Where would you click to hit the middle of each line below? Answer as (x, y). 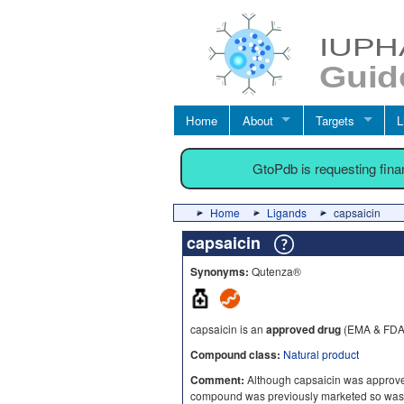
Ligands (287, 212)
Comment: (217, 380)
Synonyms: (220, 271)
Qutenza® (275, 271)
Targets (335, 120)
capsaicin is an (228, 329)
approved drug (303, 329)
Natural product (321, 354)
